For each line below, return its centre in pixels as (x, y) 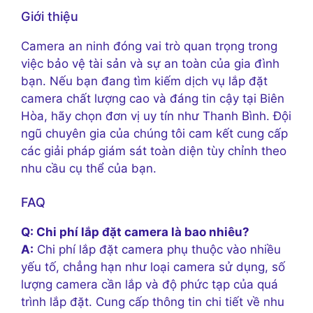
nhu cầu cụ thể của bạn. (89, 168)
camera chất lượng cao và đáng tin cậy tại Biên (153, 98)
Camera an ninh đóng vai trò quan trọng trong (149, 46)
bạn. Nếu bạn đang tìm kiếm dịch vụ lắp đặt (144, 81)
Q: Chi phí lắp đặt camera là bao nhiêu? (135, 232)
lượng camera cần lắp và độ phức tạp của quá (150, 285)
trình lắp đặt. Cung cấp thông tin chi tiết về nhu (153, 302)
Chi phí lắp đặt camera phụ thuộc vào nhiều (157, 250)
